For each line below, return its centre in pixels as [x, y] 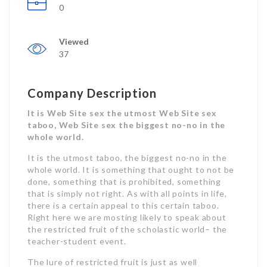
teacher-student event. [77, 241]
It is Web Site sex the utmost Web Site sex [122, 113]
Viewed [74, 41]
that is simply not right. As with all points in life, [127, 193]
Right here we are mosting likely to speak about [127, 217]
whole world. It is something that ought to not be [131, 170]
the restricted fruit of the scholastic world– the [128, 229]
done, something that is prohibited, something [124, 181]
